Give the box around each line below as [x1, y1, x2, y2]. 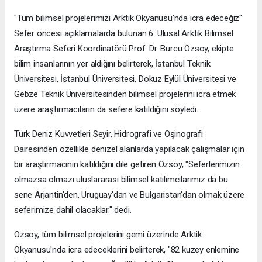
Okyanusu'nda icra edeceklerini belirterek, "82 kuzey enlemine [14, 244, 240, 256]
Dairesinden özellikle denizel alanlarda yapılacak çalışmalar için [14, 144, 244, 155]
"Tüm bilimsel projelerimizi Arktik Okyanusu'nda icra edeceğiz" [14, 13, 243, 24]
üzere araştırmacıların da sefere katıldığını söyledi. [14, 104, 198, 115]
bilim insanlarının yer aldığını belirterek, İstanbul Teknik [14, 58, 211, 70]
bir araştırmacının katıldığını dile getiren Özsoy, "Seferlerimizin [14, 159, 240, 170]
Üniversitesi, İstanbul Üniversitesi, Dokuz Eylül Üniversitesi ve [14, 74, 236, 85]
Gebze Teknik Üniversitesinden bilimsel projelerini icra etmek [14, 89, 236, 100]
